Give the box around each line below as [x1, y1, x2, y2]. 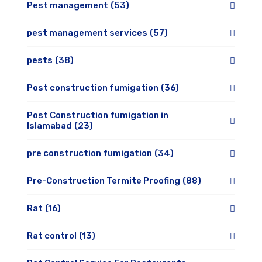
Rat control [27, 230, 77, 242]
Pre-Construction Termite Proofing [27, 175, 180, 187]
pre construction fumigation [27, 148, 152, 159]
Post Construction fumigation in [27, 110, 168, 121]
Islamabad [27, 120, 72, 132]
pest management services [27, 27, 147, 39]
